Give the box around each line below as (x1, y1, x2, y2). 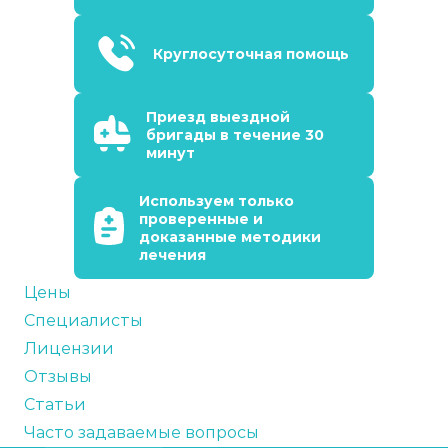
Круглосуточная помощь (153, 45, 349, 63)
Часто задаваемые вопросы (24, 423, 259, 442)
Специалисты (24, 311, 143, 330)
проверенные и (139, 210, 263, 228)
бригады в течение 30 (146, 126, 324, 144)
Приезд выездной (146, 108, 290, 126)
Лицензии (24, 339, 114, 358)
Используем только (139, 192, 294, 210)
